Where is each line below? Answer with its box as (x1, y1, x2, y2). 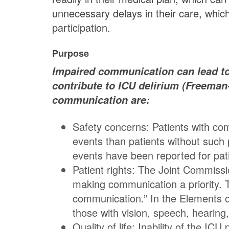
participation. (52, 20, 110, 35)
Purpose (52, 47, 89, 60)
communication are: (52, 93, 150, 107)
